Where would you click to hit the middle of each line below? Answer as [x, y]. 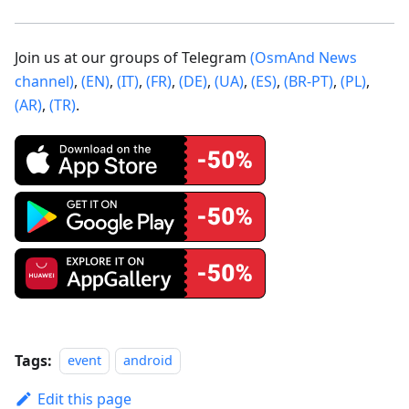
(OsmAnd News [304, 57]
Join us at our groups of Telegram [132, 57]
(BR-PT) [309, 81]
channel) [44, 81]
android [148, 361]
